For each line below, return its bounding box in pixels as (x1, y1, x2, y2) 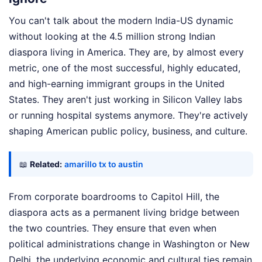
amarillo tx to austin (64, 158, 143, 169)
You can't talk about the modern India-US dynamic (9, 14, 233, 26)
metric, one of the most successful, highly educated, (9, 61, 240, 74)
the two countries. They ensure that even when (9, 222, 216, 234)
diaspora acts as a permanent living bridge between (9, 206, 239, 218)
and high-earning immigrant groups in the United (9, 77, 225, 89)
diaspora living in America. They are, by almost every (9, 46, 244, 58)
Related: (30, 158, 62, 169)
